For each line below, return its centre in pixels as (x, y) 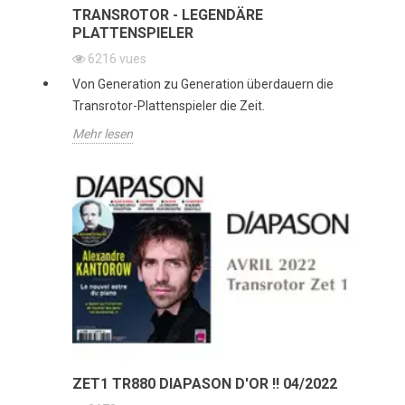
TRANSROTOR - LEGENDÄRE (168, 14)
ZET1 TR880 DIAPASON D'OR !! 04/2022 (205, 383)
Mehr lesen (103, 133)
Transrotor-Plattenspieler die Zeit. (169, 105)
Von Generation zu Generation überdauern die (203, 84)
